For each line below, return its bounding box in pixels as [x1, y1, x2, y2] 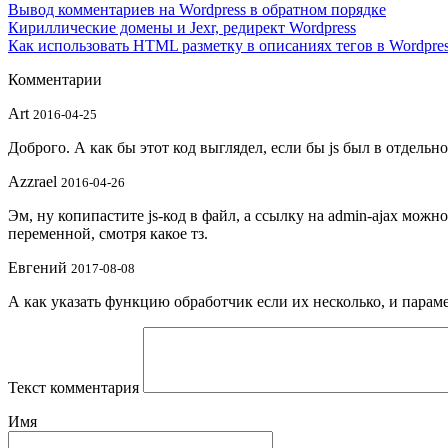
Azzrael [8, 172, 57, 190]
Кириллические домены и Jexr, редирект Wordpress [8, 18, 356, 36]
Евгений [8, 258, 67, 276]
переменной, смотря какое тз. [8, 224, 208, 242]
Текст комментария [8, 378, 139, 396]
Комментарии [8, 70, 102, 88]
